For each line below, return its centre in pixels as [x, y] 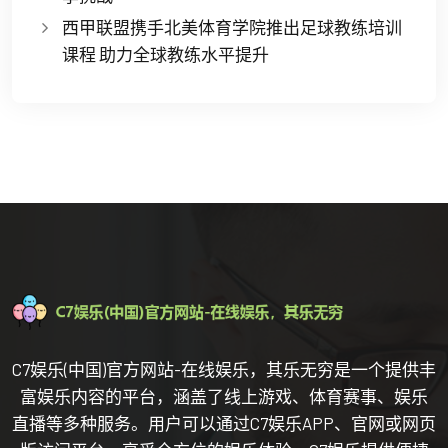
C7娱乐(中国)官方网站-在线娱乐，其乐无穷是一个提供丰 [224, 368]
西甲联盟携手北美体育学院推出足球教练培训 [232, 27]
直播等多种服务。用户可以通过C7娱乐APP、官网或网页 [224, 422]
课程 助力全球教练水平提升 [165, 54]
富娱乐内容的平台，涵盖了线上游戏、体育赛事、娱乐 [224, 395]
